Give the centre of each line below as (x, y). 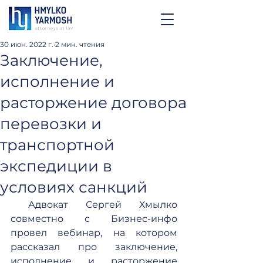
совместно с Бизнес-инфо (94, 219)
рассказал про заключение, (94, 247)
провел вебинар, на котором (94, 233)
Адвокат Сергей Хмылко (19, 205)
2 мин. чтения (80, 44)
